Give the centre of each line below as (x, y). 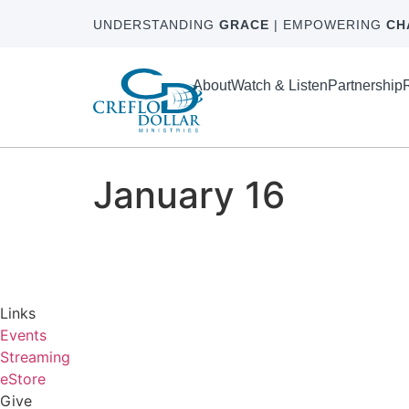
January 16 (189, 195)
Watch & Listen (279, 86)
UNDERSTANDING (156, 25)
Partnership (365, 86)
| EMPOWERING (328, 25)
